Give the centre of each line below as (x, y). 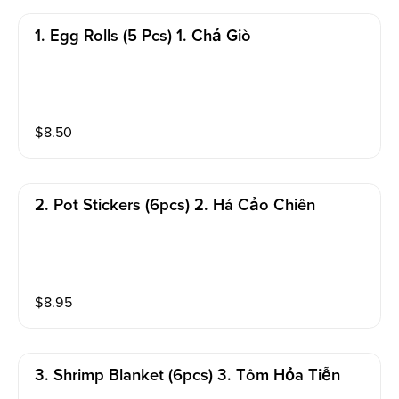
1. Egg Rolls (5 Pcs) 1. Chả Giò (143, 36)
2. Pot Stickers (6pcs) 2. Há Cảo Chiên (175, 206)
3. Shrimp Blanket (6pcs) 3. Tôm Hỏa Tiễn (188, 376)
